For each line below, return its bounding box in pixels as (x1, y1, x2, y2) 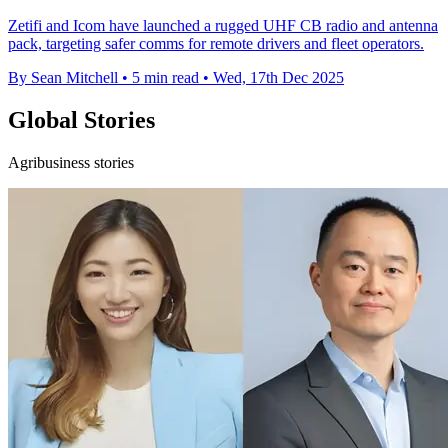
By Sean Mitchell (8, 69, 118, 87)
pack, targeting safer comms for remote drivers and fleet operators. (8, 35, 424, 53)
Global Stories (8, 107, 155, 134)
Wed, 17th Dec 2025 (213, 69, 344, 87)
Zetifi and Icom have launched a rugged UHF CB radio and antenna (8, 17, 438, 35)
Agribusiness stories (8, 154, 134, 172)
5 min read (132, 69, 199, 87)
